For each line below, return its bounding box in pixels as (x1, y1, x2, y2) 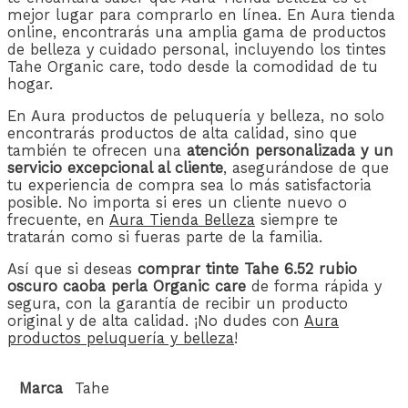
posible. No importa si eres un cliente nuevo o (7, 193, 347, 211)
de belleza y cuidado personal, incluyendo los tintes (7, 40, 386, 58)
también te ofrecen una (7, 141, 187, 159)
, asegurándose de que (223, 158, 389, 177)
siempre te (255, 210, 338, 229)
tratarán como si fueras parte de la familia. (7, 228, 322, 246)
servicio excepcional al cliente (7, 158, 223, 177)
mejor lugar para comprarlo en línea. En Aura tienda (7, 5, 395, 24)
